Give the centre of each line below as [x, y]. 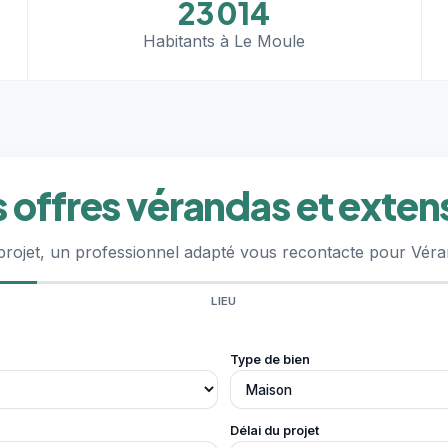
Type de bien [270, 359]
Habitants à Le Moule [224, 41]
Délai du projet [274, 431]
